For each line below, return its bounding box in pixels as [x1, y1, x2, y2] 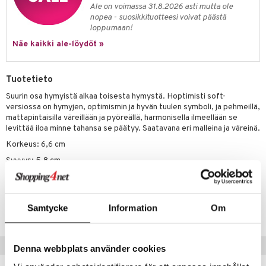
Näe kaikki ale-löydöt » [12, 39, 104, 49]
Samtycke [27, 202, 68, 213]
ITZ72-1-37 [6, 204, 47, 214]
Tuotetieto [6, 74, 53, 85]
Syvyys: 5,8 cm [6, 156, 61, 166]
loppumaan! [90, 23, 132, 33]
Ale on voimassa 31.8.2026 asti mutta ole [90, 2, 233, 12]
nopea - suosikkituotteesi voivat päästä [90, 12, 226, 23]
